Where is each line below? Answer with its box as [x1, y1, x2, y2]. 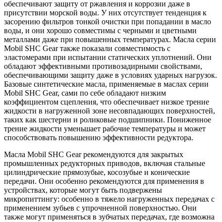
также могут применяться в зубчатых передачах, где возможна [4, 212, 215, 221]
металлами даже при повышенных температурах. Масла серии [4, 35, 216, 44]
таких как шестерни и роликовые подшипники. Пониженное [4, 115, 211, 124]
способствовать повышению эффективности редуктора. [4, 133, 193, 142]
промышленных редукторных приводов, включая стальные [4, 159, 205, 167]
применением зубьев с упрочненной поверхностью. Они [4, 203, 197, 212]
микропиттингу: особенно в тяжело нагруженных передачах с [4, 194, 215, 203]
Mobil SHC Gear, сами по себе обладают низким [4, 88, 166, 97]
